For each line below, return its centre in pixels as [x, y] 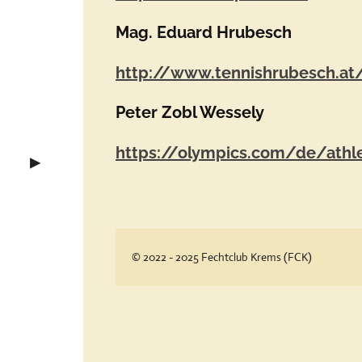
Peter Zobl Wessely [190, 113]
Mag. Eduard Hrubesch [206, 33]
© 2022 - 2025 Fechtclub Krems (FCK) [222, 257]
